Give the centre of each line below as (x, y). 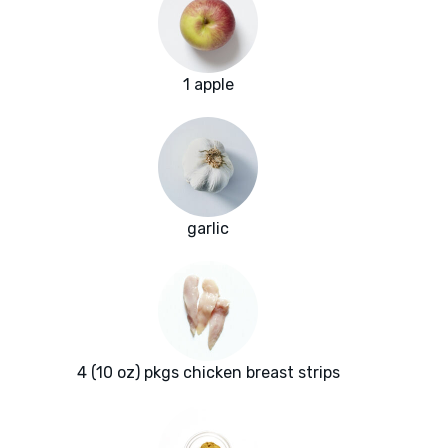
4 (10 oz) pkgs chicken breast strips (208, 373)
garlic (208, 229)
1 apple (208, 85)
